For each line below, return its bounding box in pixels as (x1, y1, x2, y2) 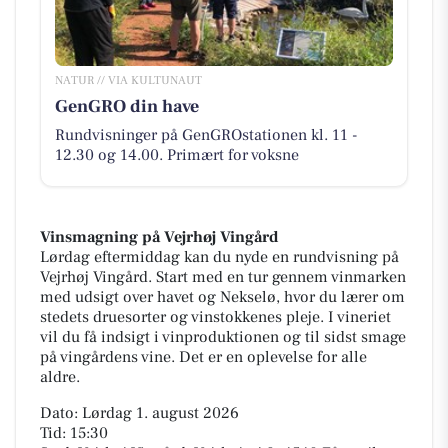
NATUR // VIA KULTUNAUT (54, 72, 202, 88)
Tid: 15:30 (40, 423, 108, 444)
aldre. (40, 367, 80, 388)
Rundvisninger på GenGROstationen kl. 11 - (54, 124, 357, 145)
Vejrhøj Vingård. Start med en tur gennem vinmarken (40, 267, 406, 288)
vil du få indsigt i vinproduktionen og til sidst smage (40, 327, 406, 348)
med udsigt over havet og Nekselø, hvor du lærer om (40, 287, 405, 308)
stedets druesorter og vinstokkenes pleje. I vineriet (40, 307, 391, 328)
